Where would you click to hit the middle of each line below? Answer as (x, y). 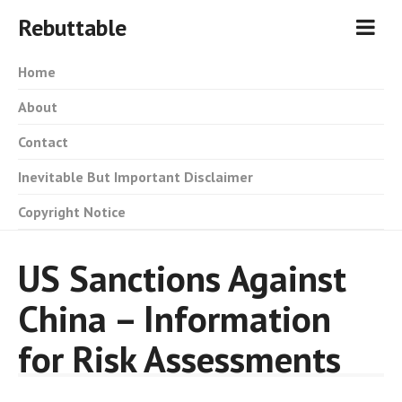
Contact (43, 142)
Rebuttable (72, 27)
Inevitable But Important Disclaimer (135, 177)
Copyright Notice (72, 212)
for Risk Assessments (179, 358)
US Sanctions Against (182, 278)
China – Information (175, 318)
